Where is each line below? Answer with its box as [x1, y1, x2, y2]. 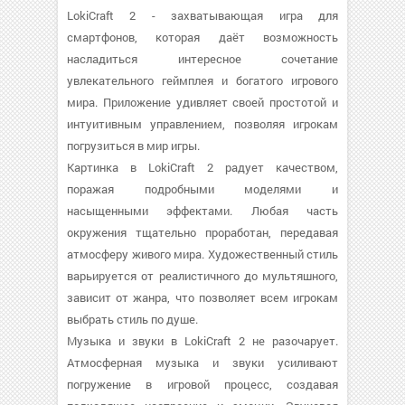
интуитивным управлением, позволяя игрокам [67, 116, 338, 132]
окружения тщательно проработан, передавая [67, 224, 338, 240]
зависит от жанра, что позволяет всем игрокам [67, 289, 338, 306]
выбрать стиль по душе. [67, 311, 198, 327]
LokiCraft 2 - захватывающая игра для [67, 7, 338, 24]
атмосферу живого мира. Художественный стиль [67, 246, 338, 262]
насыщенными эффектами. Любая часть [67, 202, 338, 219]
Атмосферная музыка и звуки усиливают [67, 354, 338, 371]
